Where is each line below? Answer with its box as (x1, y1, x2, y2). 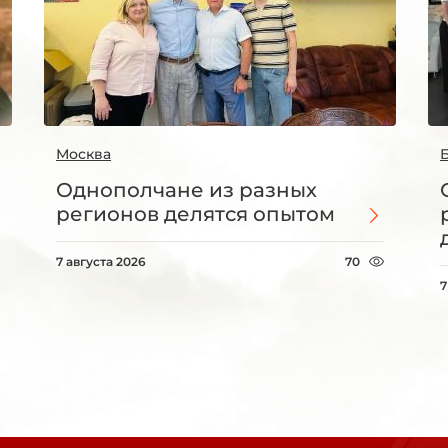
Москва (56, 145, 111, 164)
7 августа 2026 (56, 254, 146, 270)
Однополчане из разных (56, 178, 317, 203)
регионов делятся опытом (56, 202, 335, 227)
